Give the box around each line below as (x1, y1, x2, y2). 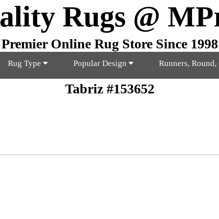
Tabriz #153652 (65, 81, 154, 96)
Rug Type (8, 59, 43, 68)
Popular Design (73, 59, 129, 68)
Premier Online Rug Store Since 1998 (1, 36, 218, 51)
